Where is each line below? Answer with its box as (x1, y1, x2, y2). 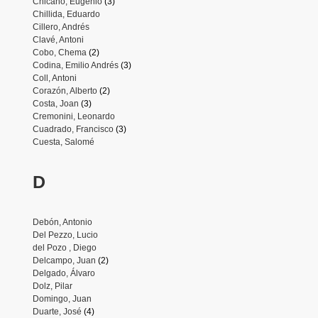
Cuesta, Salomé (32, 136, 94, 147)
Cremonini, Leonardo (32, 111, 115, 121)
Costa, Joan (32, 98, 79, 109)
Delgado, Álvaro (32, 268, 95, 278)
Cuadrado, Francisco (32, 124, 114, 134)
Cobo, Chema (32, 47, 87, 57)
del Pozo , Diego (32, 242, 97, 253)
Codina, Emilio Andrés (32, 60, 119, 70)
